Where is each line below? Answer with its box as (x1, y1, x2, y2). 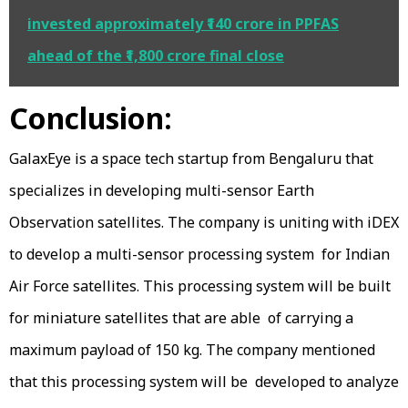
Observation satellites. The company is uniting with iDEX (9, 211, 399, 232)
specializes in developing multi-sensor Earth (9, 179, 318, 200)
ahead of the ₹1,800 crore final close (27, 45, 284, 66)
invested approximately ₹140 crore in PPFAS (27, 13, 339, 34)
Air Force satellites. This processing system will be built (9, 275, 391, 296)
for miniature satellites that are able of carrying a (9, 307, 353, 328)
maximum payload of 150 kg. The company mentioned (9, 339, 375, 360)
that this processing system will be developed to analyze (9, 371, 399, 392)
